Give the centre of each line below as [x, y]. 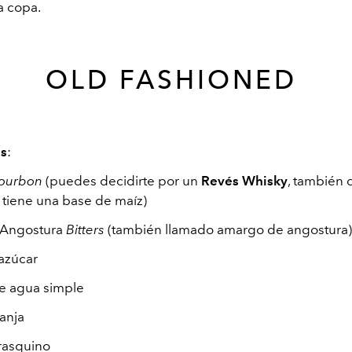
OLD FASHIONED [176, 79]
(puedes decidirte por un [123, 180]
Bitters [87, 229]
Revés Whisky [244, 180]
